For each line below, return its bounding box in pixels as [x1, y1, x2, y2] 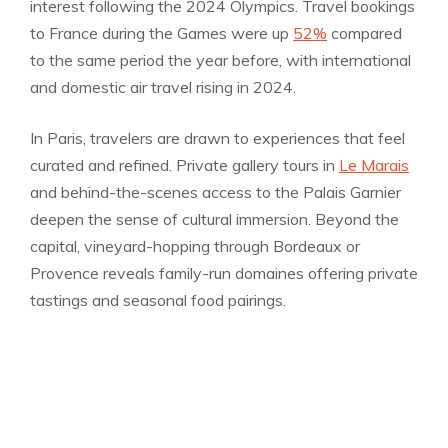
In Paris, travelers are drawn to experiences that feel [30, 127, 405, 148]
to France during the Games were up [30, 22, 293, 43]
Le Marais [339, 154, 409, 175]
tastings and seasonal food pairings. [30, 289, 286, 310]
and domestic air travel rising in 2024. [30, 76, 296, 97]
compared [327, 22, 402, 43]
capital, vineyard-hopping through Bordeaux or [30, 235, 360, 256]
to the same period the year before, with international [30, 49, 411, 70]
